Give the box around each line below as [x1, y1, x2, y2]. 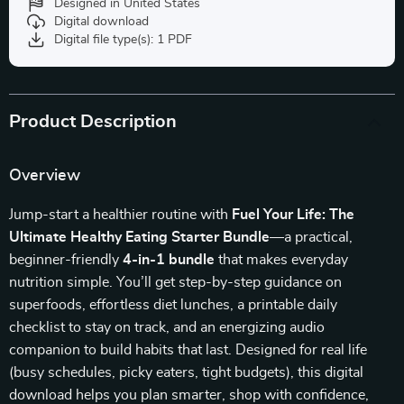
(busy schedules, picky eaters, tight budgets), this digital [9, 365, 363, 380]
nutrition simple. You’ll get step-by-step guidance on [9, 275, 342, 289]
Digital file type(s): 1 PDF [54, 33, 192, 46]
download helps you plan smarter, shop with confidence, [9, 388, 369, 402]
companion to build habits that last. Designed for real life [9, 343, 367, 357]
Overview [9, 168, 80, 184]
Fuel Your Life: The [232, 207, 354, 222]
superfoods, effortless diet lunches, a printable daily [9, 298, 337, 312]
